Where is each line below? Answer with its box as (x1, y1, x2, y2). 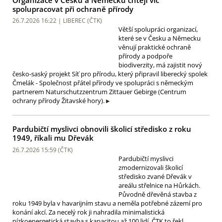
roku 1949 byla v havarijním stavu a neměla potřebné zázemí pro (12, 198, 202, 208)
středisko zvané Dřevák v (118, 171, 192, 181)
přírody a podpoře (118, 52, 172, 61)
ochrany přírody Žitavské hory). (12, 96, 105, 106)
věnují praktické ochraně (118, 43, 191, 52)
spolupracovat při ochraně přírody (12, 3, 133, 14)
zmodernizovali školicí (118, 163, 183, 172)
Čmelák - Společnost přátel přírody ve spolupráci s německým (12, 78, 193, 88)
